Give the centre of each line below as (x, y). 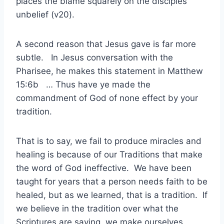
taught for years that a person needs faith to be (112, 182)
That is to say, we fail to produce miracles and (109, 141)
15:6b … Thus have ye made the (83, 85)
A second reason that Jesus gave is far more (106, 44)
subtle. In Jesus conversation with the (94, 58)
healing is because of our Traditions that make (109, 155)
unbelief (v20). (45, 15)
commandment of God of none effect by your (107, 98)
